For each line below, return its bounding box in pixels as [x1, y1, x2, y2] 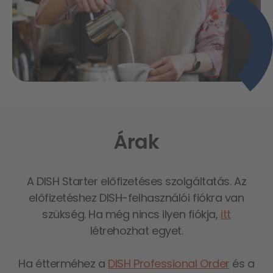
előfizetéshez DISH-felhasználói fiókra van [29, 190, 244, 205]
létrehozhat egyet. [90, 222, 183, 238]
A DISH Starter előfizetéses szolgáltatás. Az [26, 173, 247, 189]
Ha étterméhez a [18, 255, 108, 271]
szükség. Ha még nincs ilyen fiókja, [42, 206, 221, 222]
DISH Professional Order [108, 255, 230, 271]
